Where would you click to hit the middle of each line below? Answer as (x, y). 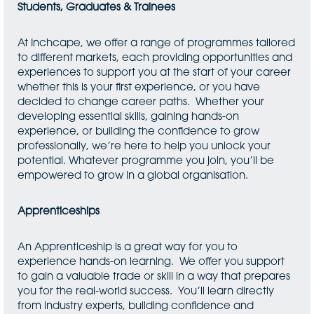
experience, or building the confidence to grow (138, 132)
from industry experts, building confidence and (136, 307)
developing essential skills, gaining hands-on (128, 117)
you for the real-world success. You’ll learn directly (146, 292)
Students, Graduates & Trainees (96, 8)
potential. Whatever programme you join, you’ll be (146, 162)
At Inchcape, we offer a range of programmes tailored (156, 44)
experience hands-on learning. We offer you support (151, 262)
